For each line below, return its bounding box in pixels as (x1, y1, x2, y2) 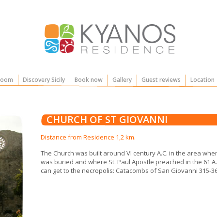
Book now (74, 76, 103, 84)
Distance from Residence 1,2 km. (40, 133, 136, 141)
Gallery (112, 76, 132, 84)
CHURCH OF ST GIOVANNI (46, 113, 168, 126)
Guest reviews (141, 76, 181, 84)
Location (190, 76, 215, 84)
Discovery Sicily (22, 76, 65, 84)
